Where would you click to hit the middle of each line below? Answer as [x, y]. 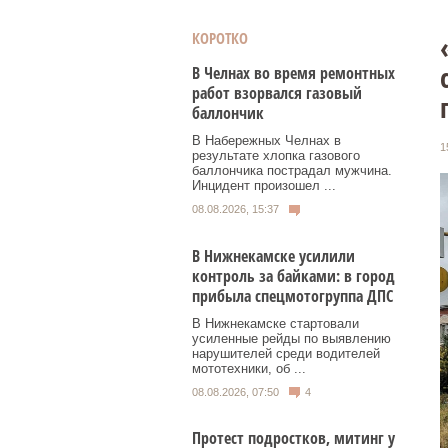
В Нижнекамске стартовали [275, 323]
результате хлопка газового [276, 155]
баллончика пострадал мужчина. [292, 170]
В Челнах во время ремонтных [293, 73]
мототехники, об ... [249, 368]
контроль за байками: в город [293, 275]
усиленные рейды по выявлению [291, 338]
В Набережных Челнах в [266, 140]
